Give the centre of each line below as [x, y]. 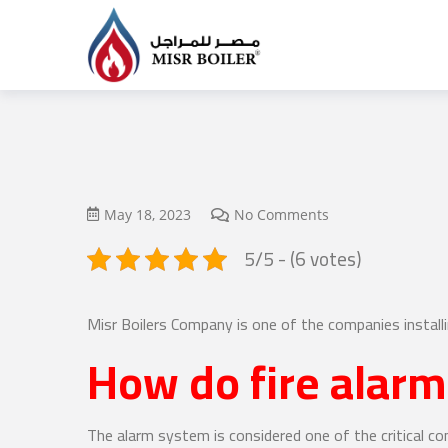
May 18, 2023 [147, 214]
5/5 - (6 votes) [302, 259]
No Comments [281, 214]
